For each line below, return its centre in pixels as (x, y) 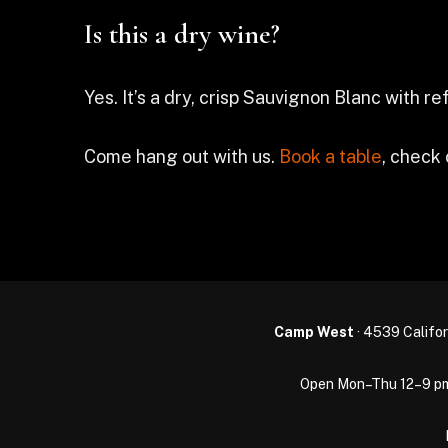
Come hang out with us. (181, 156)
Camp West (313, 332)
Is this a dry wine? (182, 34)
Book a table (330, 156)
